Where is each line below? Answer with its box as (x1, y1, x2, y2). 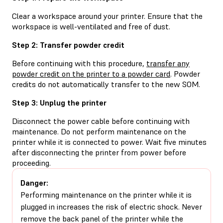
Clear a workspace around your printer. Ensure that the (12, 10, 203, 21)
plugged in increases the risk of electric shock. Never (20, 201, 202, 212)
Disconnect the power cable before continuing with (12, 115, 190, 126)
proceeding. (12, 157, 51, 168)
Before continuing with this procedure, (12, 58, 146, 68)
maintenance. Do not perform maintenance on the (12, 126, 186, 136)
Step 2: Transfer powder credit (12, 39, 124, 50)
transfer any (146, 58, 190, 68)
